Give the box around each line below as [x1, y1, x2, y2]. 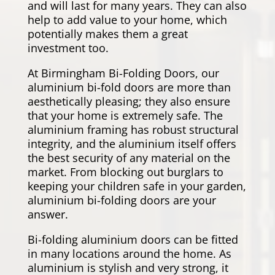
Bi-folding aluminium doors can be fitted [27, 232, 238, 247]
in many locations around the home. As [27, 246, 231, 261]
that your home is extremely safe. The [27, 108, 223, 123]
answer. [27, 207, 68, 222]
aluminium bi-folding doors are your [27, 193, 216, 208]
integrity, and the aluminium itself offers [27, 136, 236, 152]
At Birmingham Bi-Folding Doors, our [27, 66, 219, 81]
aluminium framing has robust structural [27, 122, 239, 137]
